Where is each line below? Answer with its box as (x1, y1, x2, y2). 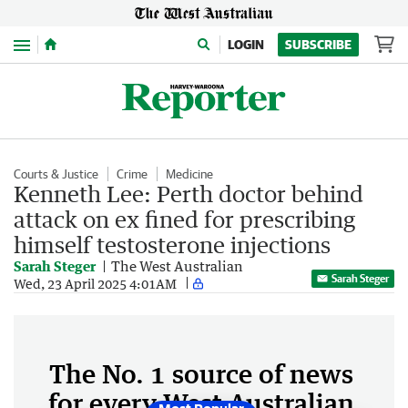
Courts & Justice (14, 167, 98, 181)
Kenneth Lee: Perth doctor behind (14, 180, 363, 207)
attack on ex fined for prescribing (14, 206, 355, 232)
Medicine (166, 167, 213, 181)
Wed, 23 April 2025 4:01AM (14, 275, 177, 291)
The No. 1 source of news (49, 358, 353, 389)
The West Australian (111, 258, 243, 274)
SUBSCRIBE (285, 37, 352, 52)
